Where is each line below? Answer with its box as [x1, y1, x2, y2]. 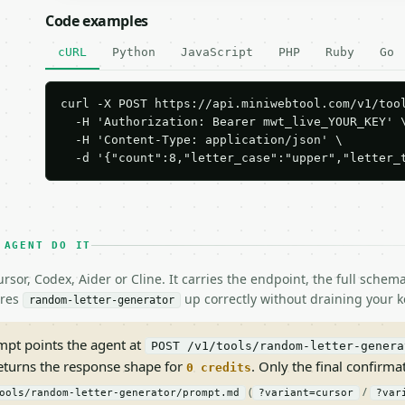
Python [112, 45, 155, 59]
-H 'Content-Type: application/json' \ [61, 133, 343, 146]
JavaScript [181, 45, 253, 59]
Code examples [45, 11, 148, 31]
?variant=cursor [259, 387, 353, 399]
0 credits [186, 361, 251, 374]
